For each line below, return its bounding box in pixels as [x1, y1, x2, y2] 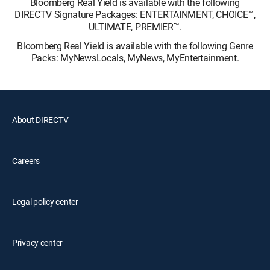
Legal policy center [12, 195, 78, 207]
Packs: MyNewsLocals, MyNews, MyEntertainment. [31, 51, 239, 64]
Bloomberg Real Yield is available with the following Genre [17, 39, 253, 52]
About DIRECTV [12, 113, 69, 125]
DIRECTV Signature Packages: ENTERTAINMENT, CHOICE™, [14, 7, 256, 21]
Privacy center [12, 236, 63, 248]
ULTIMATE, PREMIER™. [89, 19, 181, 33]
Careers [12, 154, 40, 166]
